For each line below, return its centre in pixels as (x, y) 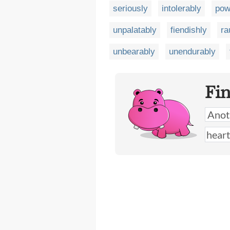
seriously (130, 8)
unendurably (192, 52)
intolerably (181, 8)
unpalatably (135, 30)
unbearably (134, 52)
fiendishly (189, 30)
